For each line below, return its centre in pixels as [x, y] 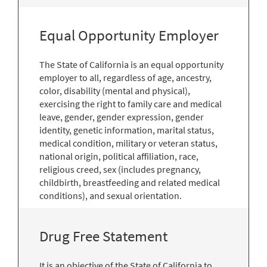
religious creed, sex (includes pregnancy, [120, 169]
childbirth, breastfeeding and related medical [130, 182]
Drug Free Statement [103, 236]
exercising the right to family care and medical [131, 103]
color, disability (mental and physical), [115, 90]
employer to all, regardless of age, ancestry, [125, 77]
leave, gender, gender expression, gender [122, 117]
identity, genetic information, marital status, [127, 130]
